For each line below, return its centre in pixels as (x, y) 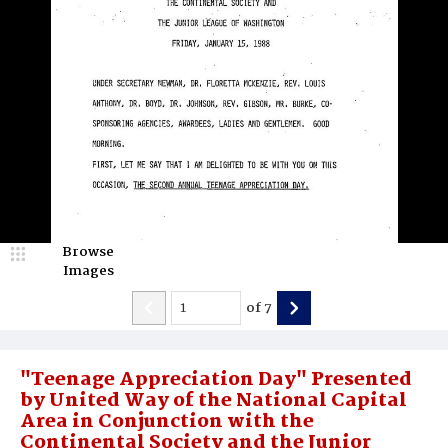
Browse (88, 252)
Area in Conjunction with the (167, 422)
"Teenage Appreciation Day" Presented (216, 380)
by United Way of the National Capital (213, 401)
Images (88, 271)
